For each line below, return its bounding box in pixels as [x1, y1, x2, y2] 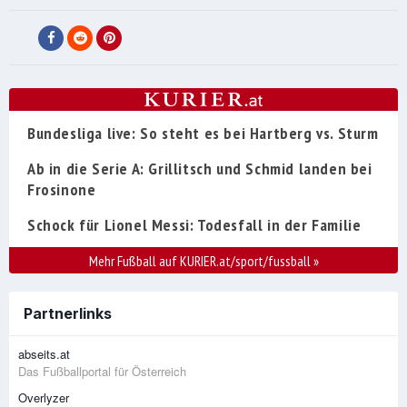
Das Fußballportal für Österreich [18, 362, 186, 381]
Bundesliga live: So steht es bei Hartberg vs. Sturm [27, 123, 379, 144]
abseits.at [18, 345, 70, 363]
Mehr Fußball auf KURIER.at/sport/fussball [88, 252, 313, 271]
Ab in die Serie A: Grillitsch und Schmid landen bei [27, 158, 372, 180]
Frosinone [27, 179, 96, 201]
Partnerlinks [24, 304, 112, 323]
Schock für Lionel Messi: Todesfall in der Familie [27, 214, 362, 236]
